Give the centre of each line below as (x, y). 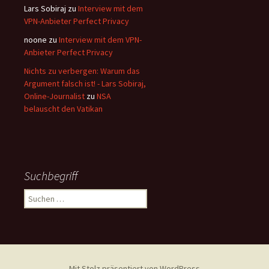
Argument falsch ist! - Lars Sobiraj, (85, 83)
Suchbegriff (51, 176)
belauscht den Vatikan (63, 109)
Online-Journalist (54, 96)
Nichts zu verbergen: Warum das (82, 71)
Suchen (37, 195)
